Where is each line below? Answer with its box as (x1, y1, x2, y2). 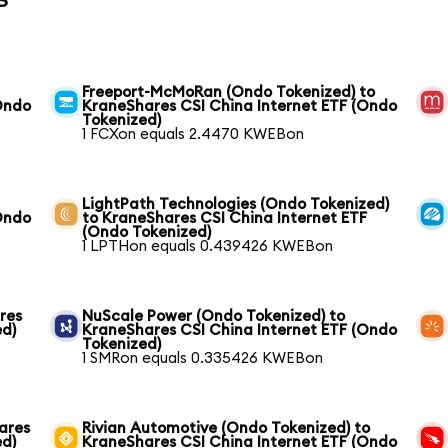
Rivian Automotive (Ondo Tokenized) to (82, 420, 371, 436)
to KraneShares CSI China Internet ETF (82, 210, 368, 226)
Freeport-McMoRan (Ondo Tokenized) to (82, 84, 376, 100)
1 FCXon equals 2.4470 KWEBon (82, 126, 305, 142)
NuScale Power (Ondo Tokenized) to (82, 308, 346, 324)
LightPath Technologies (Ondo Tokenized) (82, 196, 390, 212)
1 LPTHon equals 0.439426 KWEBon (82, 238, 334, 254)
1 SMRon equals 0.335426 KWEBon (82, 350, 324, 366)
